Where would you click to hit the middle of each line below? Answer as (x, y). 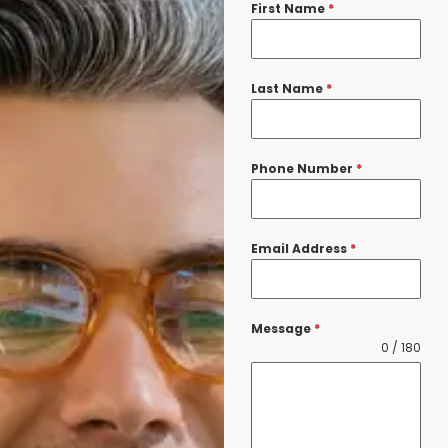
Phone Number (303, 168)
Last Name (288, 88)
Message (282, 328)
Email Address (300, 248)
